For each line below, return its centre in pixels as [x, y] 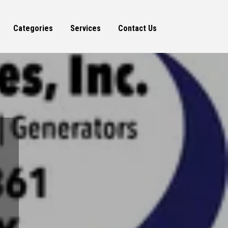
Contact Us [137, 28]
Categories [33, 28]
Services [85, 28]
